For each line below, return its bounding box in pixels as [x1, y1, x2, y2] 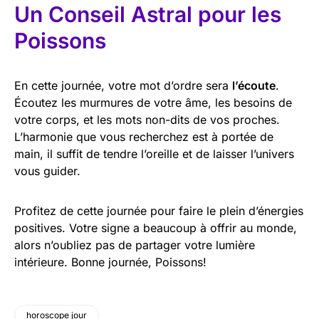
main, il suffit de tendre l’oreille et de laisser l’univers [14, 147, 294, 161]
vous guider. [14, 164, 80, 178]
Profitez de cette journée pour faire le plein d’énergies [14, 204, 303, 218]
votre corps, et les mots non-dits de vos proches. [14, 113, 280, 127]
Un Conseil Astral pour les [14, 1, 281, 27]
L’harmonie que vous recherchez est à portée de [14, 130, 273, 144]
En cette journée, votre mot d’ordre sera [14, 78, 232, 93]
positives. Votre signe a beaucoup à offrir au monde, [14, 221, 297, 235]
